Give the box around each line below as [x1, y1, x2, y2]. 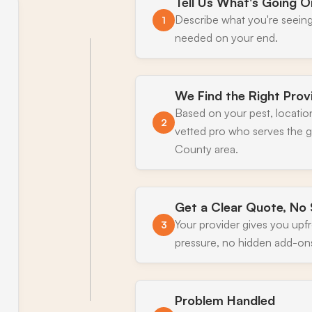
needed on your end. [175, 31, 279, 45]
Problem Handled [175, 292, 276, 309]
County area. [175, 142, 239, 157]
